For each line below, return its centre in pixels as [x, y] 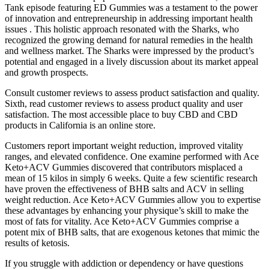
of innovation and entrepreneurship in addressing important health [129, 19]
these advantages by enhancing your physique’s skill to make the [127, 211]
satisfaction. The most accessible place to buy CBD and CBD [121, 115]
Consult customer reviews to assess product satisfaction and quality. [132, 93]
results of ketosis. [37, 243]
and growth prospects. [47, 73]
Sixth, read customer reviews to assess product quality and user [124, 104]
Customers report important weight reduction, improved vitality [124, 146]
